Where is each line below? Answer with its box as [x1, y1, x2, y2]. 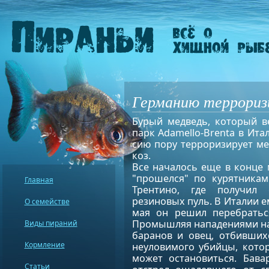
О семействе [24, 196, 70, 207]
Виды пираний [24, 218, 77, 228]
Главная [24, 175, 53, 185]
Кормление [24, 240, 65, 250]
